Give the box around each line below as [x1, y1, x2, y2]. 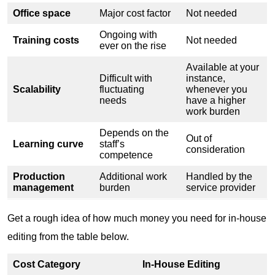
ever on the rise [99, 40, 169, 51]
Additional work [99, 171, 167, 182]
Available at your [186, 61, 259, 72]
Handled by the [186, 171, 252, 182]
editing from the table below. [7, 231, 131, 242]
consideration [186, 144, 247, 155]
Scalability [13, 83, 61, 95]
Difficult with [99, 72, 152, 83]
